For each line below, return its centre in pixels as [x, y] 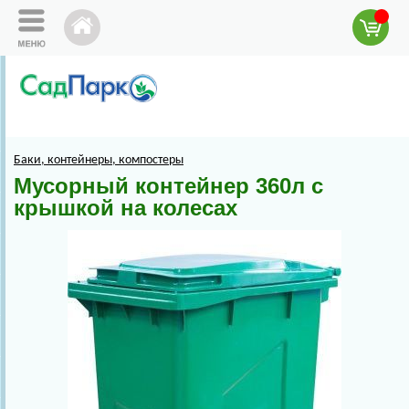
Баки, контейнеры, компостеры [99, 161]
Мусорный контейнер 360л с [168, 186]
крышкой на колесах [126, 208]
